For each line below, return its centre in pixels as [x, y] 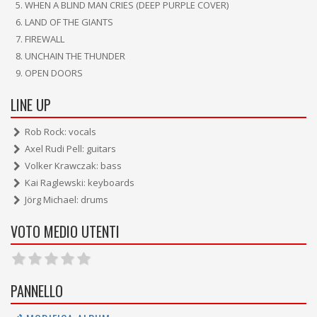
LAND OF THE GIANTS [69, 22]
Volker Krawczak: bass [73, 166]
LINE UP [31, 105]
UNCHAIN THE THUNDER [75, 56]
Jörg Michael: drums [67, 200]
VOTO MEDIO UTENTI [65, 231]
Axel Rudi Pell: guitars [70, 149]
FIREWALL [45, 39]
